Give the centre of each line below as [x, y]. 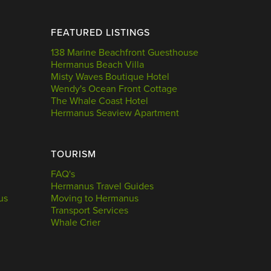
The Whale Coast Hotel [99, 101]
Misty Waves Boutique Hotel [110, 77]
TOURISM [73, 154]
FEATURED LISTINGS [100, 32]
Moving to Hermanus [94, 198]
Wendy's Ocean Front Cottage [114, 89]
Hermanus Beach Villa [97, 64]
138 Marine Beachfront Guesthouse [124, 52]
